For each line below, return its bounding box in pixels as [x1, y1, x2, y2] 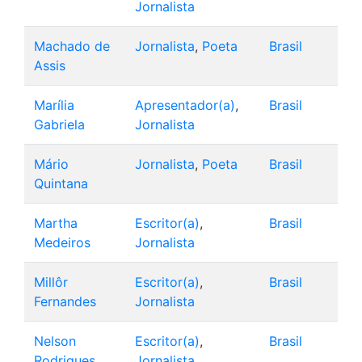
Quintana [34, 175, 88, 192]
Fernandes [34, 293, 96, 310]
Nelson [34, 333, 76, 350]
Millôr [34, 274, 68, 291]
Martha [34, 215, 78, 232]
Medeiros [34, 234, 90, 251]
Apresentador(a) [135, 97, 235, 114]
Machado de [34, 38, 110, 55]
